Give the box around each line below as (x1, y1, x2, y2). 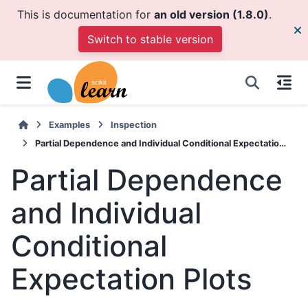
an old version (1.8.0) (154, 8, 269, 21)
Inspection (111, 120, 157, 130)
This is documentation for (17, 8, 154, 21)
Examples (49, 120, 91, 130)
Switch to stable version (87, 32, 213, 46)
